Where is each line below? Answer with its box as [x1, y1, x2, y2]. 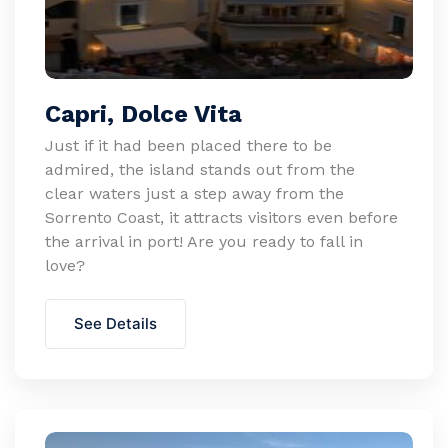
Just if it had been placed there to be [45, 136, 332, 155]
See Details [74, 314, 157, 333]
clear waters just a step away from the [45, 184, 344, 203]
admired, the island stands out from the [45, 160, 355, 179]
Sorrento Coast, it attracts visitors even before [45, 208, 398, 227]
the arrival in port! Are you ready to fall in [45, 232, 363, 251]
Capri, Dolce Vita [45, 100, 242, 128]
